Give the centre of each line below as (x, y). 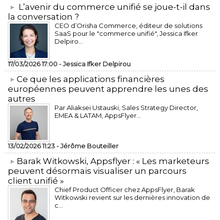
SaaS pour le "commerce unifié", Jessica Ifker (126, 33)
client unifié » (36, 181)
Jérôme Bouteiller (89, 146)
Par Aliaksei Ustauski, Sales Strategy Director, (126, 108)
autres (22, 99)
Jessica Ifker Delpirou (97, 64)
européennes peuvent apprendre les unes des (108, 89)
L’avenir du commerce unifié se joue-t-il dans (114, 7)
